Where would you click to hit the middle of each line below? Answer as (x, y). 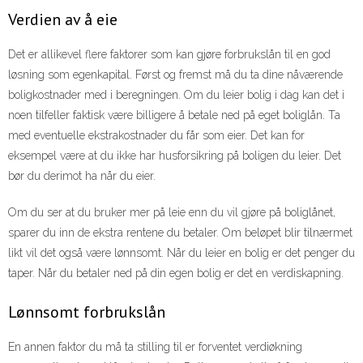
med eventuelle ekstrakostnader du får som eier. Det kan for (156, 135)
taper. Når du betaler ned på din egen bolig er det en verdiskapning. (176, 273)
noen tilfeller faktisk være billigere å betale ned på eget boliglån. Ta (174, 115)
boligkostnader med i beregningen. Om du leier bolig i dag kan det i (176, 94)
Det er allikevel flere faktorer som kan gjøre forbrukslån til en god (169, 54)
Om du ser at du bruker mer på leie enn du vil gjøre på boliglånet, (172, 212)
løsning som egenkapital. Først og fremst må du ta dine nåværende (175, 74)
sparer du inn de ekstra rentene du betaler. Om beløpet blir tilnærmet (180, 232)
